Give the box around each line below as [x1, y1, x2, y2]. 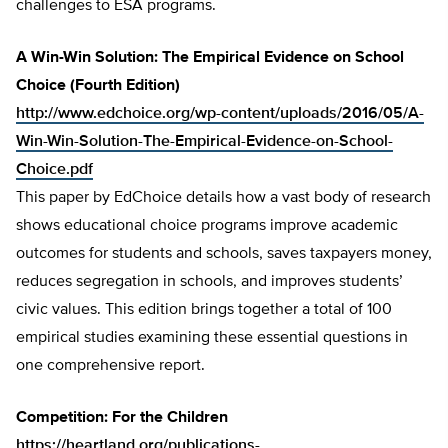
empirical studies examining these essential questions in [16, 330, 408, 347]
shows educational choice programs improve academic [16, 218, 398, 235]
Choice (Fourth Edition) [16, 78, 180, 95]
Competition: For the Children [16, 410, 228, 427]
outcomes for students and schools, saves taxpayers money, [16, 246, 432, 263]
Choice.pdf [16, 162, 93, 179]
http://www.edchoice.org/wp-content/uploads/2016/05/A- [16, 106, 424, 123]
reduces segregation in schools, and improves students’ [16, 274, 403, 291]
